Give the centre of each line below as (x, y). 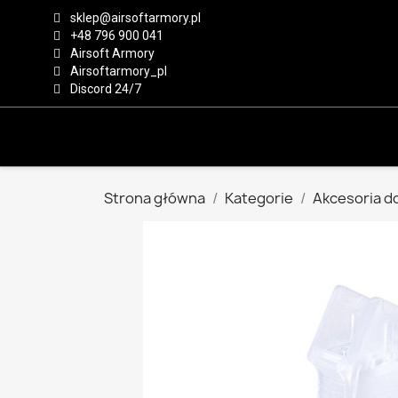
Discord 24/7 (106, 89)
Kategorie (259, 198)
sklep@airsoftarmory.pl (135, 18)
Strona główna (155, 198)
